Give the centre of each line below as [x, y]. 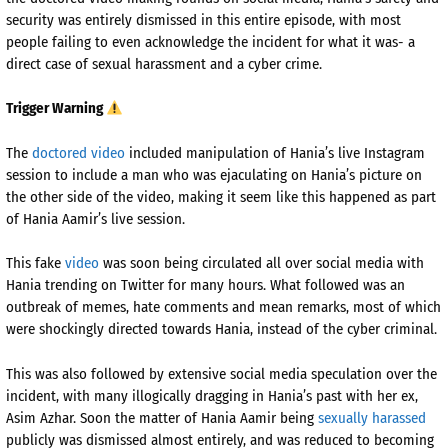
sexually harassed [372, 417]
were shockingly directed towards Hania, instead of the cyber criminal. [221, 329]
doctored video [80, 152]
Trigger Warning [56, 108]
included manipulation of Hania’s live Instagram [277, 152]
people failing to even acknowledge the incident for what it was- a [210, 41]
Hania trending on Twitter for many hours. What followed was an [205, 285]
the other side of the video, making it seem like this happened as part [221, 196]
